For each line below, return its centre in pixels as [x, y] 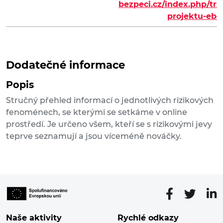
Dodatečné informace [65, 65]
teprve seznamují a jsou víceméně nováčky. [94, 136]
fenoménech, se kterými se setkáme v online [97, 112]
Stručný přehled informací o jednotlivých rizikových [110, 101]
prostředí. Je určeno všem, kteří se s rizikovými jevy [109, 124]
